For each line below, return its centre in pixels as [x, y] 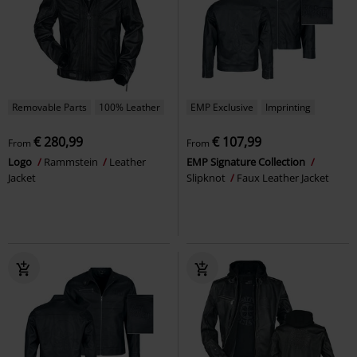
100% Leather [129, 107]
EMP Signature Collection [247, 161]
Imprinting [288, 107]
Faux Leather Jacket [283, 177]
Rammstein [72, 161]
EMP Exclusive [222, 107]
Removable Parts [49, 107]
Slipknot [207, 177]
